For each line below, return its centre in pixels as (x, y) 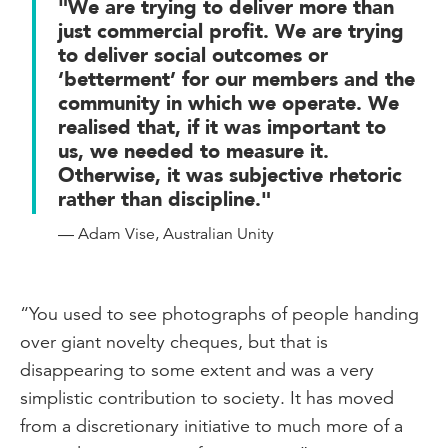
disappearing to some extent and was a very (197, 369)
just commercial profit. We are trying (231, 31)
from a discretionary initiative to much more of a (211, 425)
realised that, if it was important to (222, 127)
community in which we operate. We (228, 103)
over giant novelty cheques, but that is (174, 341)
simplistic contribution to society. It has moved (207, 397)
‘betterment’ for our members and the (236, 79)
